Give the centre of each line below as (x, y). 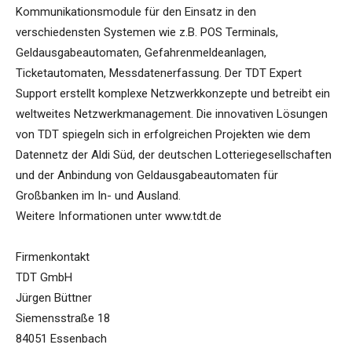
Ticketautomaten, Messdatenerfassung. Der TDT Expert (159, 73)
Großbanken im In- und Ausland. (98, 196)
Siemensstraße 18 (63, 319)
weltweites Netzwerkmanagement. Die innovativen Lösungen (172, 114)
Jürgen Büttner (54, 298)
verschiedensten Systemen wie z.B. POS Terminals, (147, 33)
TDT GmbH (44, 278)
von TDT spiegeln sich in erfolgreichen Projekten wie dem (163, 135)
